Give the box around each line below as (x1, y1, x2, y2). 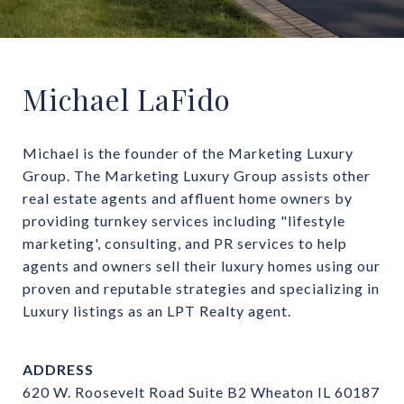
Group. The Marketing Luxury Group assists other (23, 166, 371, 184)
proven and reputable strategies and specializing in (23, 279, 380, 297)
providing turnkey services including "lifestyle (23, 211, 345, 229)
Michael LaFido (23, 78, 231, 118)
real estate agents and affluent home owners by (23, 188, 353, 207)
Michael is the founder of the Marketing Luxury (23, 143, 353, 161)
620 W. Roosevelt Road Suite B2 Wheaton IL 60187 (23, 382, 380, 400)
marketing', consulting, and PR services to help (23, 234, 347, 252)
